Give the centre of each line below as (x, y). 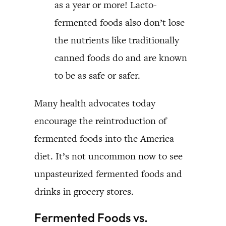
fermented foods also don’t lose (120, 22)
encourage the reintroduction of (100, 121)
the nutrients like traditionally (117, 40)
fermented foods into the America (104, 138)
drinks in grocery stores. (84, 191)
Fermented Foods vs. (91, 217)
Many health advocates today (95, 103)
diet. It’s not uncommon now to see (108, 156)
